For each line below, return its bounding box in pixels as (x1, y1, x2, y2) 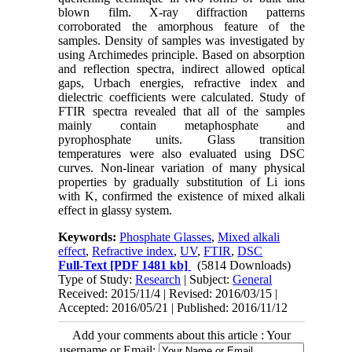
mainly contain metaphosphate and (58, 119, 305, 133)
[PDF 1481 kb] (107, 258, 189, 273)
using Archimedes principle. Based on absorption (58, 48, 305, 62)
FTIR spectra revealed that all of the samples (58, 104, 305, 119)
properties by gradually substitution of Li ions (58, 175, 305, 189)
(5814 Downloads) (197, 258, 291, 273)
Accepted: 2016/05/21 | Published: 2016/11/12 (58, 301, 288, 315)
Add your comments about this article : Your (72, 328, 291, 343)
